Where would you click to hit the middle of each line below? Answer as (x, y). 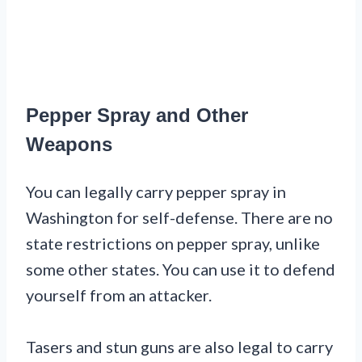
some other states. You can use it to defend (181, 269)
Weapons (69, 144)
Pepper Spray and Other (137, 115)
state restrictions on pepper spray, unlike (173, 243)
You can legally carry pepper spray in (156, 191)
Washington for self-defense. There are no (179, 217)
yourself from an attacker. (119, 295)
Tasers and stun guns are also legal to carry (179, 346)
